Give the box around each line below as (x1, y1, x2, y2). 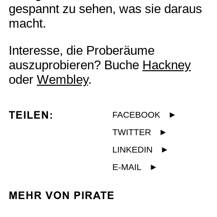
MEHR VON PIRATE (9, 189, 115, 202)
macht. (9, 16, 46, 31)
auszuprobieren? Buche (9, 58, 142, 72)
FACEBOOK (112, 109, 160, 120)
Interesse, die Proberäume (9, 43, 155, 57)
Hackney (142, 58, 191, 72)
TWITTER (112, 127, 151, 137)
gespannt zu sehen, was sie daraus (9, 2, 202, 16)
